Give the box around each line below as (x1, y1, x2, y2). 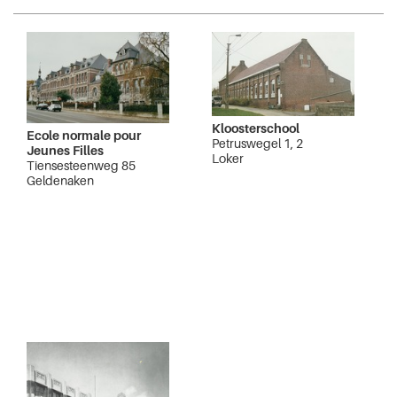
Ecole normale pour (27, 128, 141, 144)
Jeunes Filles (27, 143, 104, 159)
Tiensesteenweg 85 (27, 158, 136, 174)
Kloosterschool (212, 121, 300, 136)
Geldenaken (27, 173, 94, 189)
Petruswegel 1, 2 (212, 136, 303, 152)
